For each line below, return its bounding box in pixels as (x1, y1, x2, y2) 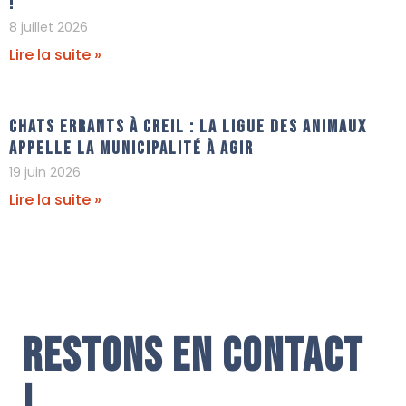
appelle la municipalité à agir (9, 137, 254, 159)
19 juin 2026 (9, 162, 81, 181)
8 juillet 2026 (9, 17, 88, 36)
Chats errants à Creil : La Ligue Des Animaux (9, 115, 367, 138)
